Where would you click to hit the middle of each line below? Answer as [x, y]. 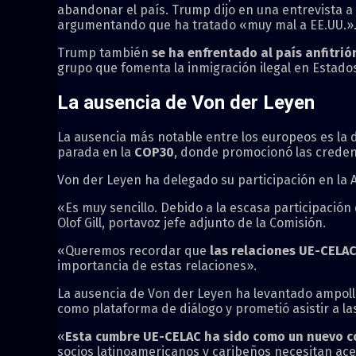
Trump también [104, 52]
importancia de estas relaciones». [157, 265]
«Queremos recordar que [133, 250]
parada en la [96, 152]
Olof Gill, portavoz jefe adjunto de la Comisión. [192, 222]
